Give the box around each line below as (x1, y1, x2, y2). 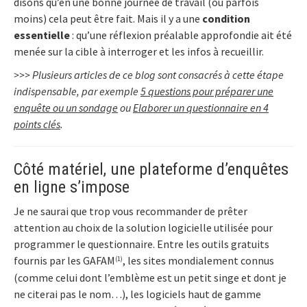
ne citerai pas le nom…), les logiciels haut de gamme (14, 286, 261, 301)
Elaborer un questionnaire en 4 (133, 100, 269, 114)
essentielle (14, 27, 70, 42)
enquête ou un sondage (14, 100, 118, 114)
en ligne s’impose (14, 177, 130, 197)
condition (202, 11, 250, 25)
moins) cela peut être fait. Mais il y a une (14, 11, 202, 25)
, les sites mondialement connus (123, 253, 274, 267)
